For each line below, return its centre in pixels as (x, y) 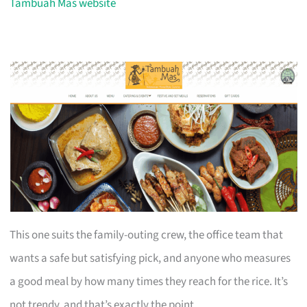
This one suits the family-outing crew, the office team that (147, 235)
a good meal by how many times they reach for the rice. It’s (149, 281)
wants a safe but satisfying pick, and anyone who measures (150, 258)
